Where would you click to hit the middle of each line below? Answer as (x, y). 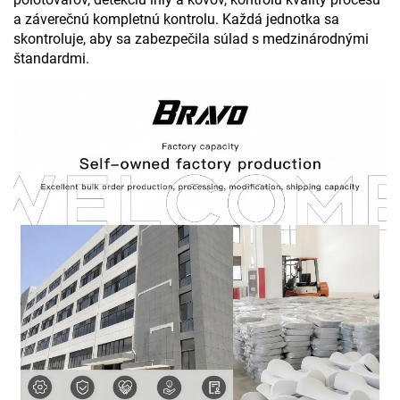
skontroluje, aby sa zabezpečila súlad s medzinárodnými (191, 38)
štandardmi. (51, 58)
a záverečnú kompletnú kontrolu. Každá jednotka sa (176, 19)
